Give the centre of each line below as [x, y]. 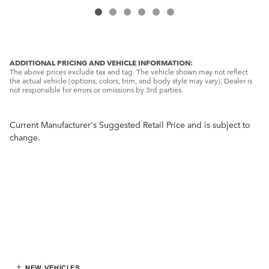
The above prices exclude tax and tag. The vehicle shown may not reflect [129, 72]
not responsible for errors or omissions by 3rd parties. [96, 90]
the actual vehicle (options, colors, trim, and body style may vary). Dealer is [131, 81]
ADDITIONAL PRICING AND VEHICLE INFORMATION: [101, 62]
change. [25, 137]
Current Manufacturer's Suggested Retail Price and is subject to [130, 125]
